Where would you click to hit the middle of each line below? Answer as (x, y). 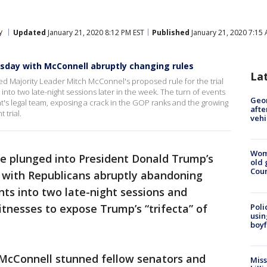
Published (171, 32)
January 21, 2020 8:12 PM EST (95, 32)
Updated (30, 32)
